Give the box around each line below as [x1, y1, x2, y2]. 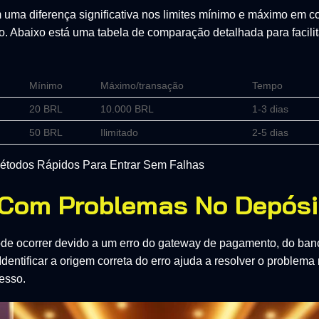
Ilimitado [100, 126, 139, 138]
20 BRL [29, 103, 63, 115]
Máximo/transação [100, 79, 184, 91]
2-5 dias [252, 126, 289, 138]
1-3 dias [252, 103, 289, 115]
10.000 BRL [100, 103, 155, 115]
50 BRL [29, 126, 63, 138]
